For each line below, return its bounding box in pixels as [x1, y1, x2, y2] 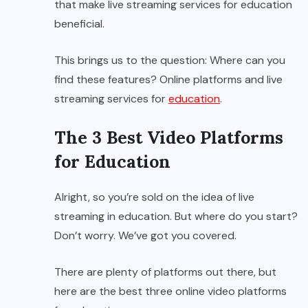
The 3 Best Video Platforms [54, 126, 283, 149]
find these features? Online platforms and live [54, 72, 283, 87]
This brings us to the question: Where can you [54, 53, 285, 68]
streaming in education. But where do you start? [54, 209, 298, 224]
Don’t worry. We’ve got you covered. [54, 228, 236, 243]
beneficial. [54, 16, 107, 32]
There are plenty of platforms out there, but [54, 265, 276, 280]
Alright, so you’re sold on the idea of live [54, 190, 254, 205]
